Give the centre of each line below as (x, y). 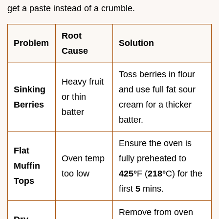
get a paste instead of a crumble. (71, 8)
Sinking (30, 89)
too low (76, 173)
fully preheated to (153, 158)
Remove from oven (156, 212)
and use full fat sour (157, 89)
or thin (74, 97)
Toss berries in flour (157, 74)
